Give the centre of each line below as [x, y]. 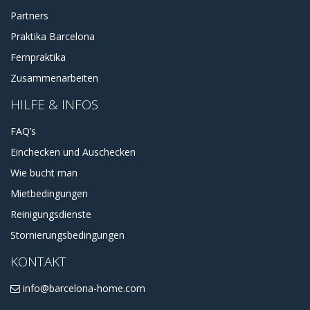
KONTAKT [38, 261]
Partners [29, 15]
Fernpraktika [38, 57]
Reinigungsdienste [51, 214]
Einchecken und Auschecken [73, 152]
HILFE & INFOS [54, 104]
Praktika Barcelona [53, 36]
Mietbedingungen [49, 193]
